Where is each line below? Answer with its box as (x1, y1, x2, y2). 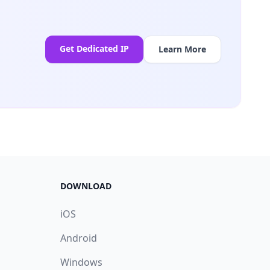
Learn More (159, 43, 206, 55)
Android (60, 231, 97, 245)
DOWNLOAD (60, 180, 111, 192)
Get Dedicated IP (60, 43, 129, 55)
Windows (60, 256, 102, 269)
